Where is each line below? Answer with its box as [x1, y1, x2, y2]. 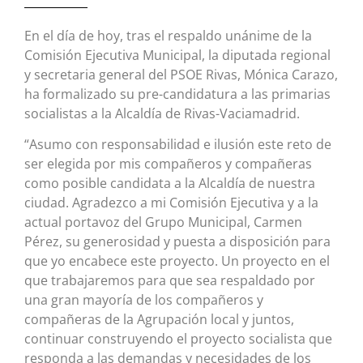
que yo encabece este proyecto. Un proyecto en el [24, 252, 330, 271]
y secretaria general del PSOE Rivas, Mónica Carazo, [24, 65, 338, 83]
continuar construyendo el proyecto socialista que [24, 330, 332, 348]
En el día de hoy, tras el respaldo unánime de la [24, 26, 312, 45]
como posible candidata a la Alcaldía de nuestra [24, 174, 315, 193]
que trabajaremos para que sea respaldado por [24, 271, 315, 290]
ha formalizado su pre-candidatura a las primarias [24, 84, 331, 103]
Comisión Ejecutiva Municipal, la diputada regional [24, 45, 331, 64]
